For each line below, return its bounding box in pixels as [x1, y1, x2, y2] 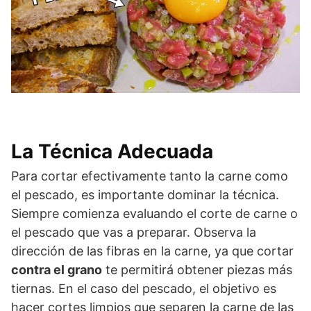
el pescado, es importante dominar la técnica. [11, 187, 279, 202]
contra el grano [11, 262, 102, 277]
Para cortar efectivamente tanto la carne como [11, 168, 288, 183]
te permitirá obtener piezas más [102, 262, 292, 277]
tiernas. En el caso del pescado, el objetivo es [11, 280, 276, 296]
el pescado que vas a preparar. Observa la [11, 224, 256, 239]
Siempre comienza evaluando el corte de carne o [11, 205, 298, 221]
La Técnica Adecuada [11, 139, 213, 163]
